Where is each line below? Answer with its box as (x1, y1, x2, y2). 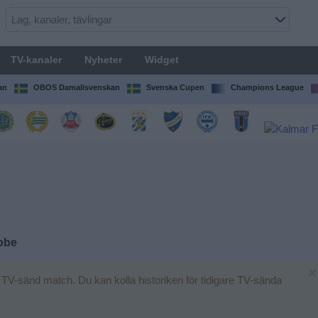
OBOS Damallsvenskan (33, 83, 120, 92)
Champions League (230, 83, 304, 92)
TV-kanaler (10, 54, 62, 65)
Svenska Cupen (146, 83, 204, 92)
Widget (144, 54, 179, 65)
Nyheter (84, 54, 122, 65)
